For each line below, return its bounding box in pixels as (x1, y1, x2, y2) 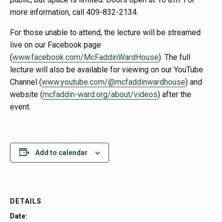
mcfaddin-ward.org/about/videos (43, 89, 158, 99)
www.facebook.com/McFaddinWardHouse (12, 52, 159, 62)
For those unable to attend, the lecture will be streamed (10, 27, 201, 37)
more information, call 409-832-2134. (10, 7, 138, 17)
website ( (10, 89, 43, 99)
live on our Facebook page (10, 40, 101, 50)
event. (10, 102, 31, 111)
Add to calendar (35, 148, 88, 157)
